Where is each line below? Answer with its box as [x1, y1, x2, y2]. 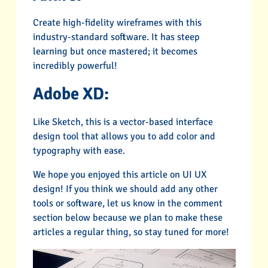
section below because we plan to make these [32, 211, 223, 224]
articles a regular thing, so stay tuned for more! [32, 226, 229, 238]
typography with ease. [32, 144, 125, 157]
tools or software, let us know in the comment [32, 197, 223, 209]
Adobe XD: [32, 83, 109, 105]
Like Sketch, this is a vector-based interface [32, 115, 213, 128]
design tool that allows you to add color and [32, 130, 215, 142]
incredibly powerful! [32, 60, 117, 72]
